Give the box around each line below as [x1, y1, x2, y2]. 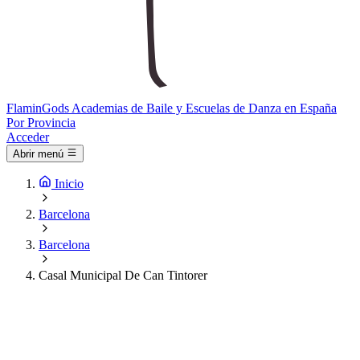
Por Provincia [6, 116, 76, 129]
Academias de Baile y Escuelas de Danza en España [72, 101, 337, 115]
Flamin [6, 101, 42, 115]
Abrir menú [13, 148, 63, 161]
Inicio [55, 177, 84, 191]
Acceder [6, 130, 49, 144]
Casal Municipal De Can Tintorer [39, 268, 207, 283]
